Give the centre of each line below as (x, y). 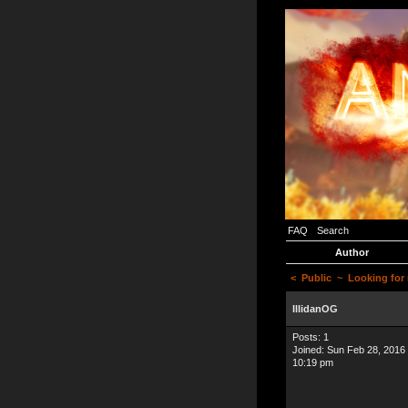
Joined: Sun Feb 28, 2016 (349, 350)
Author (352, 252)
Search (333, 230)
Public (316, 278)
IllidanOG (315, 309)
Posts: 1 (311, 337)
